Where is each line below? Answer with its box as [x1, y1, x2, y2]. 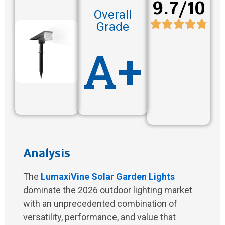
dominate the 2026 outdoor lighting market [23, 185, 192, 196]
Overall [93, 8, 132, 22]
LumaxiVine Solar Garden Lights [41, 171, 175, 182]
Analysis [23, 145, 70, 163]
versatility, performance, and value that [23, 212, 176, 223]
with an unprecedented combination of [23, 198, 177, 209]
